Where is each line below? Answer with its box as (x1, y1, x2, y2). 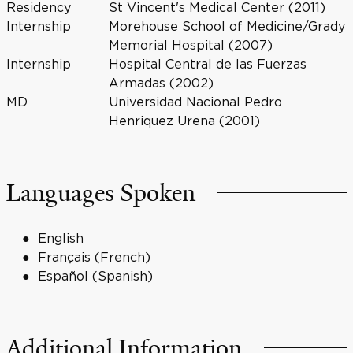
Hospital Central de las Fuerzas (108, 57, 307, 71)
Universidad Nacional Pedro (108, 95, 282, 109)
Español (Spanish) (38, 269, 153, 283)
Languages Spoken (6, 178, 195, 208)
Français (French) (38, 250, 150, 264)
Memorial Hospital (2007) (108, 38, 273, 52)
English (38, 231, 84, 245)
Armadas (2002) (108, 76, 214, 90)
